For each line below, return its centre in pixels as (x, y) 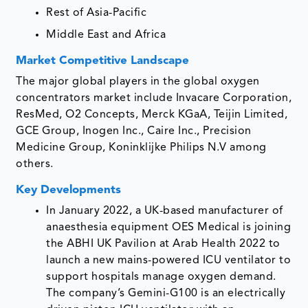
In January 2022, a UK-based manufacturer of (165, 211)
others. (36, 165)
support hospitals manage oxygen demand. (161, 277)
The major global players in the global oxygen (138, 82)
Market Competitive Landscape (103, 61)
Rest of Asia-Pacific (97, 13)
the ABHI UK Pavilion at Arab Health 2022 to (163, 244)
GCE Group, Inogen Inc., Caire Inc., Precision (134, 132)
